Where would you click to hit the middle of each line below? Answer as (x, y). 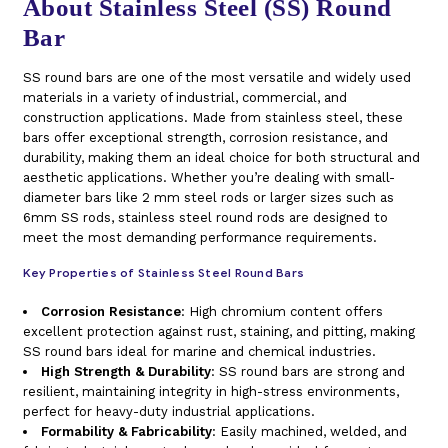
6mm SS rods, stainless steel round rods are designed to (205, 217)
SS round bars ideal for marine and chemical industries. (199, 351)
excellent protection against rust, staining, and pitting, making (218, 331)
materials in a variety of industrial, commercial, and (184, 97)
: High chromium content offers (281, 311)
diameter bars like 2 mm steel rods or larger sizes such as (208, 197)
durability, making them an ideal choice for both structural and (221, 157)
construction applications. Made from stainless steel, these (212, 117)
